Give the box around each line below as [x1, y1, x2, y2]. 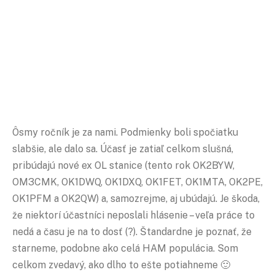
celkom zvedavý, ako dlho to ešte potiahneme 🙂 [12, 258, 230, 271]
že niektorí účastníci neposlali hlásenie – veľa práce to [12, 209, 255, 221]
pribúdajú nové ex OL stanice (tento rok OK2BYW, [12, 159, 234, 171]
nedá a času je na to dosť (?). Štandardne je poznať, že [12, 225, 252, 238]
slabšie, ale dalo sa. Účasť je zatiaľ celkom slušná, [12, 142, 233, 155]
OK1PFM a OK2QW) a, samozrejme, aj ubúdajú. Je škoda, [12, 192, 260, 204]
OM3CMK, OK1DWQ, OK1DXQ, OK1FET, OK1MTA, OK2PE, [12, 176, 263, 188]
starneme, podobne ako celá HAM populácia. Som [12, 242, 238, 254]
